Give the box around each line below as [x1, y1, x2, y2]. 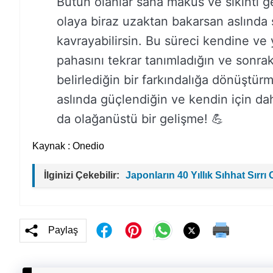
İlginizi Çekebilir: [44, 170, 119, 180]
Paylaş [48, 225, 78, 235]
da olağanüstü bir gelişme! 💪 [57, 112, 224, 126]
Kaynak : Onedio [32, 141, 104, 151]
